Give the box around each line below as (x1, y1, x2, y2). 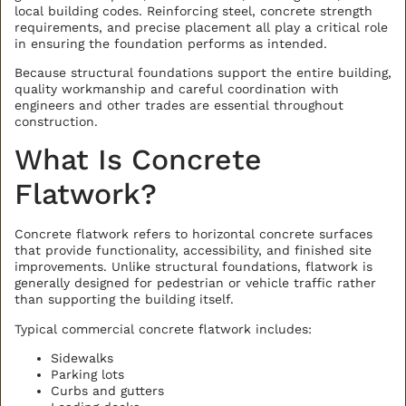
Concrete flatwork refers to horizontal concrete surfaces (14, 227, 372, 242)
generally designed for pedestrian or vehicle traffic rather (14, 275, 376, 291)
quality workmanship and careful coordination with (14, 81, 339, 96)
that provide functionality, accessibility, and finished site (14, 243, 372, 258)
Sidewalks (51, 351, 113, 366)
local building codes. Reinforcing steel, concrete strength (14, 3, 372, 18)
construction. (14, 113, 98, 129)
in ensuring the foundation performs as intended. (14, 35, 327, 51)
